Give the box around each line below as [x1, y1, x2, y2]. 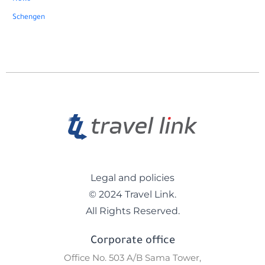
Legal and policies [91, 172, 174, 184]
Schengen [12, 13, 46, 22]
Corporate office [90, 235, 175, 248]
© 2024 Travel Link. [89, 189, 176, 201]
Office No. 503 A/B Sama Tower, [64, 252, 201, 264]
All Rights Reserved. [85, 205, 180, 217]
